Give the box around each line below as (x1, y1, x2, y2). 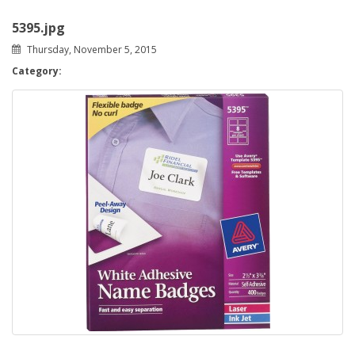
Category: (12, 64, 62, 78)
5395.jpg (12, 19, 65, 36)
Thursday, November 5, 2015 (25, 43, 157, 56)
